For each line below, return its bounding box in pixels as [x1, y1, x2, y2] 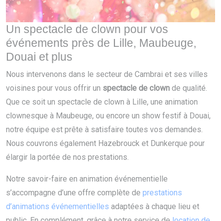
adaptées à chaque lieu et [109, 202, 199, 212]
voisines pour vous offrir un [6, 83, 103, 93]
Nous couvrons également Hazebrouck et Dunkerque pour [6, 139, 205, 148]
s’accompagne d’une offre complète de [6, 188, 143, 198]
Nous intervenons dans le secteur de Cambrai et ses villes [6, 70, 208, 79]
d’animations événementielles [6, 202, 109, 212]
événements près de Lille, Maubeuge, [6, 37, 196, 50]
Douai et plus [6, 50, 73, 64]
